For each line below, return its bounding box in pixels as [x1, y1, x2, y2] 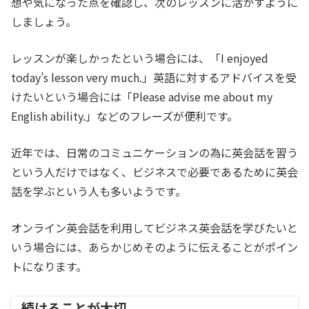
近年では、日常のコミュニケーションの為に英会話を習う [11, 144, 298, 161]
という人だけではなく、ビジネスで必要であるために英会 [11, 163, 298, 181]
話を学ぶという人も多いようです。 [11, 183, 186, 200]
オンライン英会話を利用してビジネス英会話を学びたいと [11, 219, 298, 237]
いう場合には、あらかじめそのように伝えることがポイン [11, 239, 298, 256]
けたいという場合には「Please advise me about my [11, 88, 272, 106]
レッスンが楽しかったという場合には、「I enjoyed [11, 50, 268, 67]
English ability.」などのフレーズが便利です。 [11, 108, 238, 125]
